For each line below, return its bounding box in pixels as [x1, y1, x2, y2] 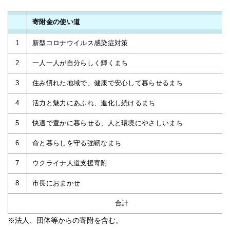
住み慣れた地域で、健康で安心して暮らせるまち [32, 79, 183, 87]
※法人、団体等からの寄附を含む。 [8, 216, 123, 224]
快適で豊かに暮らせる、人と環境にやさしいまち [32, 119, 183, 127]
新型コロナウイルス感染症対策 [32, 39, 128, 47]
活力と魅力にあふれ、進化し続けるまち [32, 99, 156, 107]
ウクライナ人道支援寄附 [32, 159, 108, 167]
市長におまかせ [32, 179, 81, 187]
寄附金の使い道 [32, 18, 81, 26]
